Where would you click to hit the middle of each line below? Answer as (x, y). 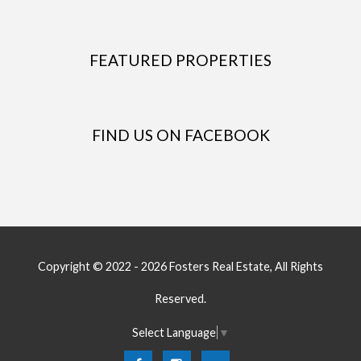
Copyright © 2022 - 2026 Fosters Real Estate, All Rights (180, 267)
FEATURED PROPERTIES (180, 60)
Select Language (174, 332)
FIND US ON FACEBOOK (180, 135)
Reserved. (180, 299)
